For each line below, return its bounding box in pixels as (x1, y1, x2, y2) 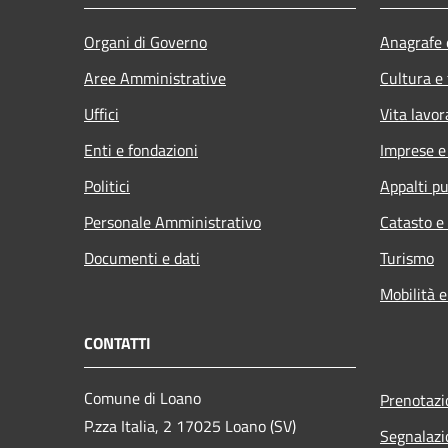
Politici (84, 173, 130, 198)
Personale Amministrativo (84, 209, 261, 234)
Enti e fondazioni (84, 137, 198, 162)
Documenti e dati (84, 245, 200, 270)
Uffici (84, 101, 119, 126)
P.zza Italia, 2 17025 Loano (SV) (84, 413, 296, 438)
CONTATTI (84, 330, 151, 355)
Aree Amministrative (84, 65, 226, 90)
